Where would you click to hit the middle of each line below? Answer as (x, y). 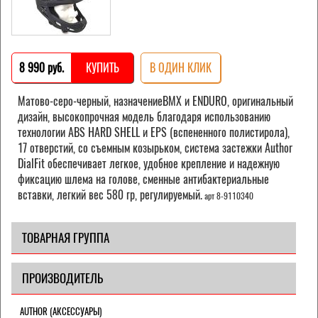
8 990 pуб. (42, 67)
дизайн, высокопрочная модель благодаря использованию (144, 116)
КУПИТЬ (103, 67)
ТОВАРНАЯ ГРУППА (66, 237)
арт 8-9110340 (228, 196)
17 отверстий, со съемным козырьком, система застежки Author (155, 148)
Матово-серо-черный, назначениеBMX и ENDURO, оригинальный (155, 101)
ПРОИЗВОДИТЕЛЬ (62, 278)
